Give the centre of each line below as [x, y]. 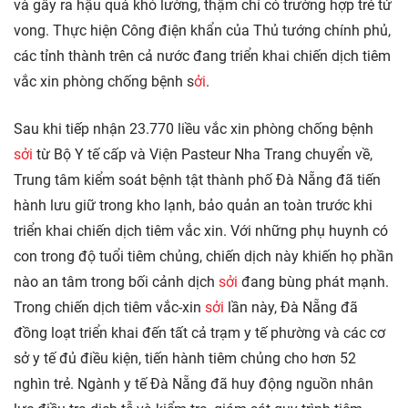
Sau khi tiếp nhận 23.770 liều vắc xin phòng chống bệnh [194, 129]
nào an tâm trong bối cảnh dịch [116, 282]
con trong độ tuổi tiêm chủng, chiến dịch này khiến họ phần [204, 257]
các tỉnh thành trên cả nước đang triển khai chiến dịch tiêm [202, 56]
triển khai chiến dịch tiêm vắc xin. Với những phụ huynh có [201, 231]
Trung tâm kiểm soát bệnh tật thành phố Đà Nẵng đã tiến [197, 180]
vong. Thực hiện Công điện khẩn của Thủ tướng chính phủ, [202, 31]
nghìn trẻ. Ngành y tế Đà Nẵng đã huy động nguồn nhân [194, 384]
